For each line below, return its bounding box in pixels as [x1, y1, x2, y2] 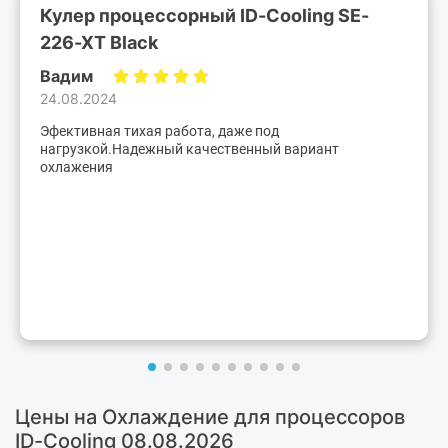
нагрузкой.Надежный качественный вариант [40, 141, 339, 158]
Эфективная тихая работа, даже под [40, 123, 279, 140]
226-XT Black [40, 32, 158, 54]
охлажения [40, 159, 113, 176]
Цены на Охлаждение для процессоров [15, 405, 405, 430]
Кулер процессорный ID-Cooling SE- [40, 5, 369, 27]
